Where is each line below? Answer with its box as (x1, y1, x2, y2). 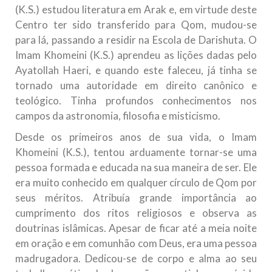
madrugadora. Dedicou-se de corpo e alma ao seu (15, 252, 257, 265)
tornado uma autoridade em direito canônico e (15, 79, 257, 92)
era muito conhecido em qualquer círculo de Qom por (15, 176, 257, 189)
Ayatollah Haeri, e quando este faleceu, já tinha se (15, 64, 257, 77)
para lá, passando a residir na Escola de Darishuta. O (15, 33, 257, 47)
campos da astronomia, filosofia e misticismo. (15, 109, 220, 123)
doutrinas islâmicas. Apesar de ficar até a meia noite (15, 222, 257, 235)
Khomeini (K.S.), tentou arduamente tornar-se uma (15, 146, 257, 159)
